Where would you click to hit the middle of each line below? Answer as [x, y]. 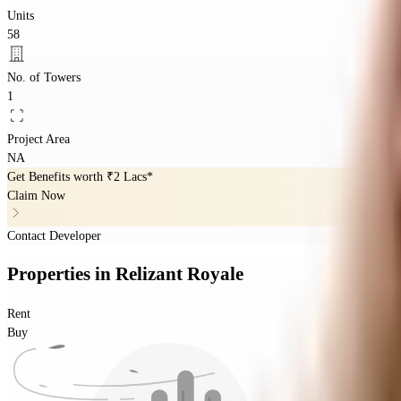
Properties [51, 274]
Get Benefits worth [57, 176]
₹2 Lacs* [130, 176]
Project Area [38, 139]
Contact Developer [54, 235]
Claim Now [36, 195]
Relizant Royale [179, 274]
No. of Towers [44, 77]
